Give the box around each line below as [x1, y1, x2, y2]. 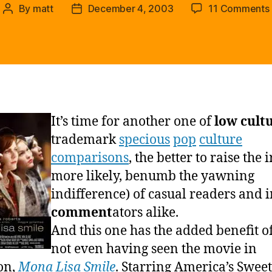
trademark [51, 131, 119, 148]
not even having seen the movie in [51, 240, 257, 257]
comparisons [51, 149, 129, 166]
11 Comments [208, 2, 270, 15]
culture [199, 131, 242, 148]
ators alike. [112, 204, 178, 221]
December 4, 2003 [87, 2, 174, 15]
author [7, 18, 36, 30]
